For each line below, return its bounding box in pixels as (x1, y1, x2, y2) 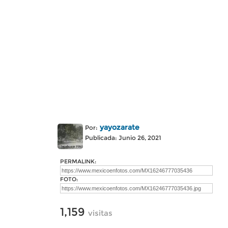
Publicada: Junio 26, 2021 (85, 134, 161, 141)
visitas (88, 208, 112, 218)
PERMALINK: (60, 158, 96, 165)
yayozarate (100, 123, 139, 132)
